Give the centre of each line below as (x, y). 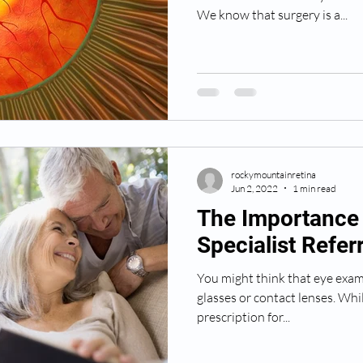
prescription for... (243, 316)
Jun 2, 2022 (254, 188)
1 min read (314, 188)
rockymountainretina (273, 174)
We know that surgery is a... (272, 15)
